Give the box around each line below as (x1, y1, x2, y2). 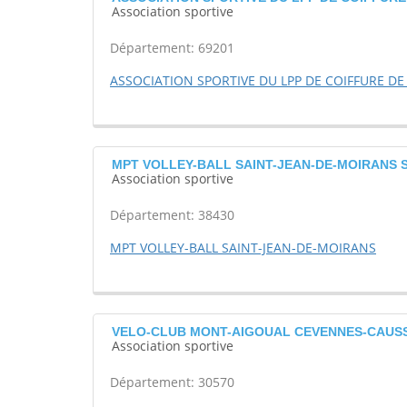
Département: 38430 (110, 206, 234, 224)
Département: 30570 (110, 373, 234, 392)
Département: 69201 (110, 39, 234, 57)
